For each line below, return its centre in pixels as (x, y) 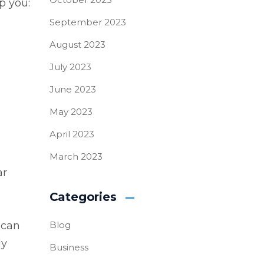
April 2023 (72, 134)
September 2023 (88, 22)
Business (69, 247)
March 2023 (76, 156)
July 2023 (70, 67)
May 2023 (71, 112)
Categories (83, 197)
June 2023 (72, 89)
